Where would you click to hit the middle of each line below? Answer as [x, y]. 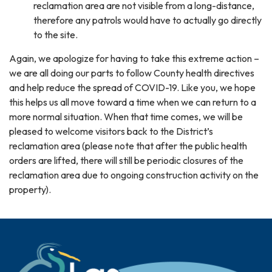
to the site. [56, 35]
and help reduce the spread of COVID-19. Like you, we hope [132, 87]
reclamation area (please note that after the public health [128, 146]
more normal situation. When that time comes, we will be [126, 117]
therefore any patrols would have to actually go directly [148, 20]
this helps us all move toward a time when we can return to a [133, 102]
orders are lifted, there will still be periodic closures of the [126, 160]
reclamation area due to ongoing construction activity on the [134, 175]
